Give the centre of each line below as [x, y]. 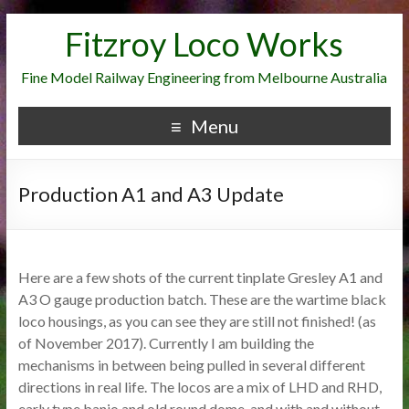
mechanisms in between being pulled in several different [191, 365]
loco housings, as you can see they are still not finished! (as [197, 321]
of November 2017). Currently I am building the [166, 343]
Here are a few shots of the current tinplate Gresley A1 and [200, 277]
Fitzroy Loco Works [204, 44]
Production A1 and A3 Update [151, 194]
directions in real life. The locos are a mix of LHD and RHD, [199, 387]
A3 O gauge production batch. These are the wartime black [202, 299]
